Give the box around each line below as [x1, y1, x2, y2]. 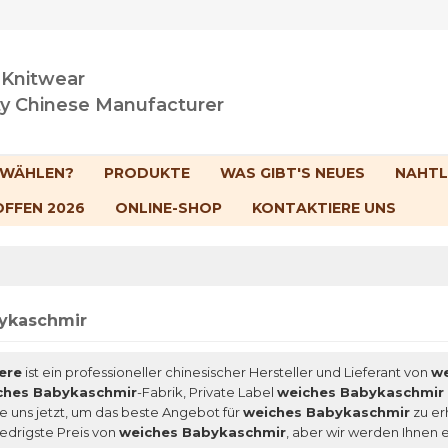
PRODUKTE [104, 164, 190, 183]
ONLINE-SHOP [115, 199, 222, 218]
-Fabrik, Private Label [137, 384, 277, 401]
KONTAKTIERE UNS [252, 199, 396, 218]
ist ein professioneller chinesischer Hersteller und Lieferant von [22, 364, 431, 381]
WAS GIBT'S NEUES [220, 164, 365, 183]
